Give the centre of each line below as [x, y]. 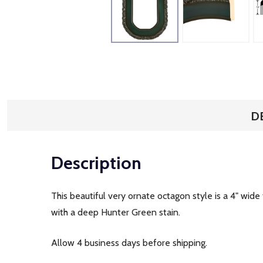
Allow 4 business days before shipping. [129, 243]
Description [96, 163]
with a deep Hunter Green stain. [117, 212]
